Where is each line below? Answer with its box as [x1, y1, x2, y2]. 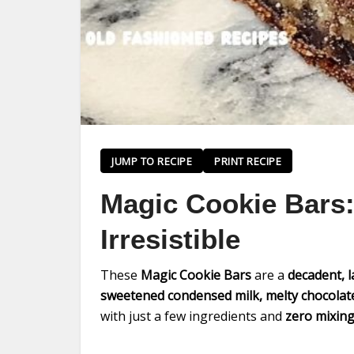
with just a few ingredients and [100, 307, 285, 325]
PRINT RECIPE [214, 153, 281, 168]
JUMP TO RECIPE [111, 153, 192, 168]
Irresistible [100, 224, 240, 254]
